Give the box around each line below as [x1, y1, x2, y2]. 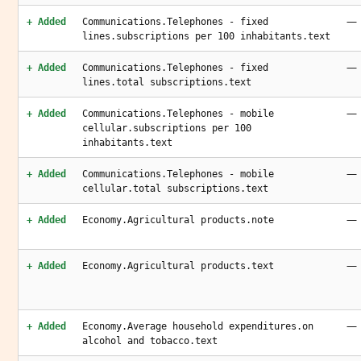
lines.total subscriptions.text [82, 77, 251, 88]
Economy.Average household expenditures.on [82, 321, 313, 332]
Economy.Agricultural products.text [82, 260, 274, 272]
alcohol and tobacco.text [82, 335, 218, 346]
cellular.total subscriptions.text [82, 183, 268, 194]
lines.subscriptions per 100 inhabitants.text [82, 31, 330, 42]
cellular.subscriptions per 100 [82, 122, 251, 134]
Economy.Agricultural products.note [82, 214, 274, 226]
